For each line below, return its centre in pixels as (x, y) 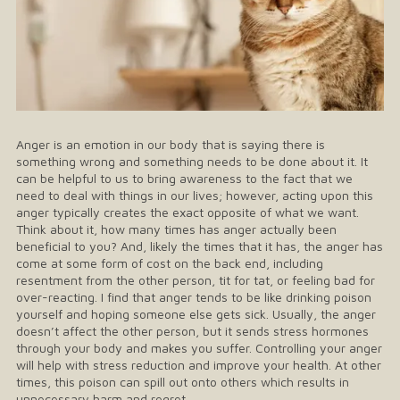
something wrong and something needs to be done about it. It (192, 162)
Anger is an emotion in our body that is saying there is (171, 145)
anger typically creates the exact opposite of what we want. (189, 212)
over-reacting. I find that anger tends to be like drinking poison (194, 297)
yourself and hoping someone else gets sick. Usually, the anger (196, 314)
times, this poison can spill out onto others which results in (183, 382)
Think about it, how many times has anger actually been (176, 229)
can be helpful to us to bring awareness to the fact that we (184, 179)
